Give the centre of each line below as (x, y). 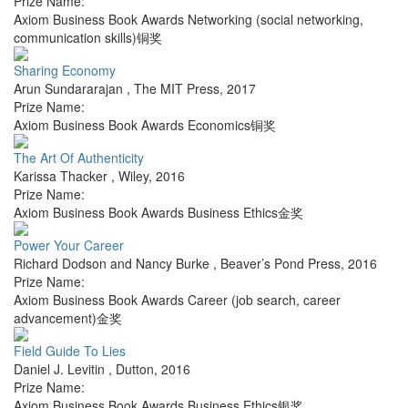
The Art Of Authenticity (79, 158)
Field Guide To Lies (70, 351)
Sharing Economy (65, 71)
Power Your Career (69, 245)
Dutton (135, 369)
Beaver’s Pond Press (280, 264)
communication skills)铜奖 (88, 38)
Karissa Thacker (62, 176)
